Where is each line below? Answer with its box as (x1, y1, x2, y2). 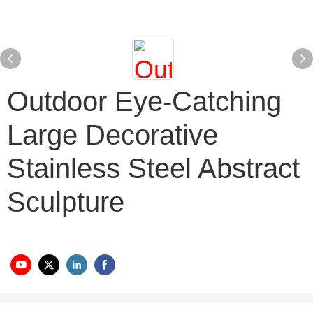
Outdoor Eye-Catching (7, 86, 282, 117)
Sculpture (7, 187, 124, 217)
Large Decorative (7, 119, 218, 150)
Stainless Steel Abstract (7, 153, 300, 184)
